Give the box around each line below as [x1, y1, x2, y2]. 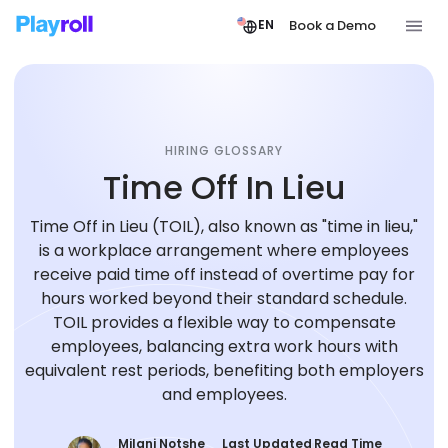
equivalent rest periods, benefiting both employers [24, 359, 424, 382]
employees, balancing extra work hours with [50, 335, 398, 358]
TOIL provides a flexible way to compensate [52, 311, 396, 334]
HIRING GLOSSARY [165, 142, 283, 159]
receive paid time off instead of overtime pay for [33, 263, 415, 286]
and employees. [161, 383, 287, 406]
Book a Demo [289, 15, 376, 35]
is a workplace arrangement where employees [39, 239, 409, 262]
